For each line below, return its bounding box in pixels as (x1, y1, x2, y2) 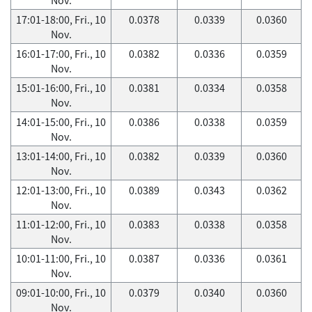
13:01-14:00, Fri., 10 (16, 148, 106, 164)
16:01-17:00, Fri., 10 (16, 46, 106, 61)
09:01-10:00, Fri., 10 (16, 285, 106, 300)
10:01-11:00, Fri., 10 (16, 251, 106, 266)
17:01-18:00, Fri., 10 (16, 12, 106, 27)
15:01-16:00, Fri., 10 (16, 80, 106, 95)
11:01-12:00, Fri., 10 (16, 217, 106, 232)
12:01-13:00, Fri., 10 (16, 182, 106, 198)
